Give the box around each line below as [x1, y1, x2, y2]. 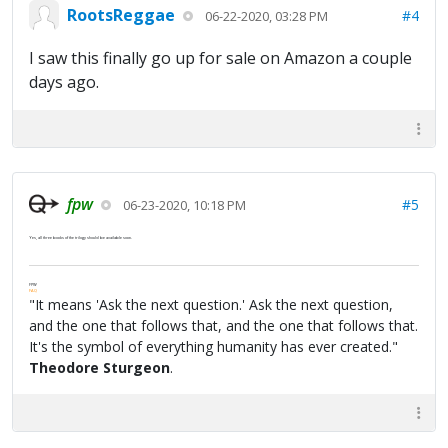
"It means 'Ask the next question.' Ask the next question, [29, 295, 393, 315]
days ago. [29, 71, 99, 94]
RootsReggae [67, 3, 175, 26]
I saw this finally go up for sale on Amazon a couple [29, 47, 412, 70]
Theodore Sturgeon [29, 358, 170, 378]
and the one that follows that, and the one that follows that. [29, 316, 418, 336]
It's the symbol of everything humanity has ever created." [29, 337, 398, 357]
